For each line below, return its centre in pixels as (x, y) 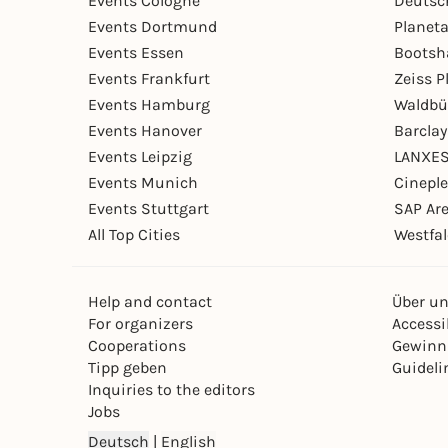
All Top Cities (134, 234)
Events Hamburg (149, 104)
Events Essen (136, 52)
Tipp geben (127, 367)
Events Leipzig (140, 156)
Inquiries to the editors (171, 389)
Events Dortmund (152, 26)
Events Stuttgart (148, 208)
